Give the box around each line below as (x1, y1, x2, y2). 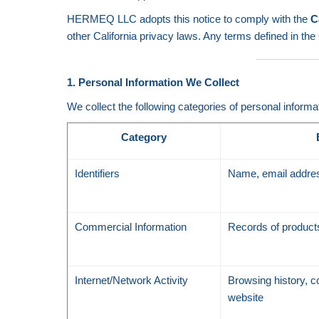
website (228, 291, 264, 303)
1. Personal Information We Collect (67, 76, 240, 88)
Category (121, 131, 167, 143)
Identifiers (75, 167, 120, 179)
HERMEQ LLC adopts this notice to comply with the (67, 13, 311, 25)
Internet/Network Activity (75, 274, 189, 286)
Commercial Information (75, 221, 187, 233)
